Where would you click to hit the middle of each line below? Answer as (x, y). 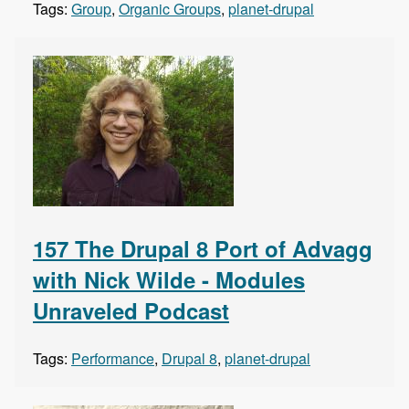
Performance (113, 359)
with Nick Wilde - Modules (169, 280)
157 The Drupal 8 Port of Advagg (203, 249)
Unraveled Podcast (131, 311)
